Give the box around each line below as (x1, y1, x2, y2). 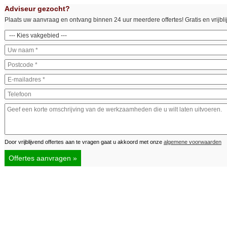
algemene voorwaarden (164, 139, 221, 145)
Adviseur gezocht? (5, 5, 70, 13)
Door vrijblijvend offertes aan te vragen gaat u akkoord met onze (5, 139, 164, 145)
